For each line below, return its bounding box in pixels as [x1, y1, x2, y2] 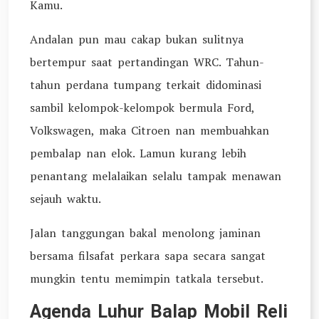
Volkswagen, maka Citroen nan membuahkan [30, 122, 269, 138]
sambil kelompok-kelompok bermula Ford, [30, 100, 254, 115]
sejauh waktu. [30, 191, 101, 206]
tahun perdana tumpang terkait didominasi [30, 77, 261, 93]
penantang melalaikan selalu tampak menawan [30, 168, 281, 184]
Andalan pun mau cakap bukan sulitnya [30, 31, 244, 47]
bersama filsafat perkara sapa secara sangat [30, 248, 266, 263]
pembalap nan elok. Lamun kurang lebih [30, 145, 246, 161]
